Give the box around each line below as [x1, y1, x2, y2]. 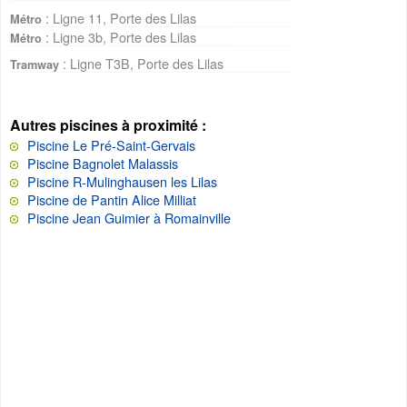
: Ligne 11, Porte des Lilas [42, 8, 196, 28]
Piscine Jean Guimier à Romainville [27, 208, 231, 228]
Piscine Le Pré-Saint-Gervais [27, 135, 195, 155]
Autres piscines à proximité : [10, 114, 206, 136]
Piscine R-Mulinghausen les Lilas [27, 172, 217, 192]
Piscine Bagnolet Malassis [27, 154, 178, 174]
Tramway [10, 56, 59, 74]
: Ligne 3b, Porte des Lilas [42, 27, 196, 47]
